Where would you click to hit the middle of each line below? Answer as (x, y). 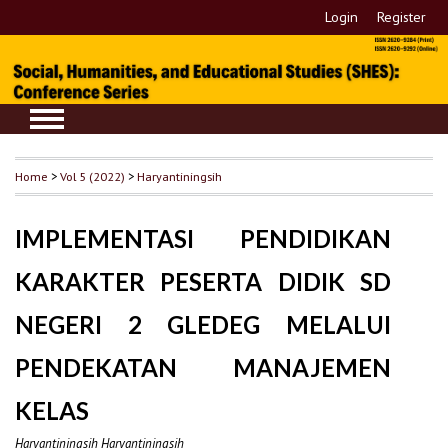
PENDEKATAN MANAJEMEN (203, 368)
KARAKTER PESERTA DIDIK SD (203, 282)
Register (402, 17)
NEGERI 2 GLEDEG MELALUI (203, 325)
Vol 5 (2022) (92, 176)
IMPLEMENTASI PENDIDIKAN (203, 239)
